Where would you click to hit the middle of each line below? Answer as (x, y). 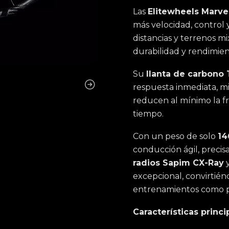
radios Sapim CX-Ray (178, 163)
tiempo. (148, 114)
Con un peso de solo (175, 136)
